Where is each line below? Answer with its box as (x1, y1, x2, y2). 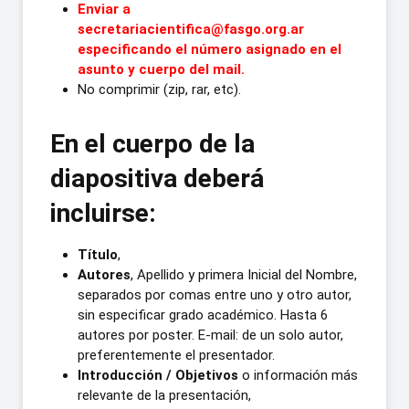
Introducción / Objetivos (78, 366, 238, 383)
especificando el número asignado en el (78, 40, 341, 58)
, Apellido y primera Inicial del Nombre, (131, 266, 357, 283)
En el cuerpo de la (50, 128, 255, 159)
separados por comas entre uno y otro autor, (78, 286, 351, 303)
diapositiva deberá (50, 163, 264, 194)
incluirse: (50, 197, 156, 228)
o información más (238, 366, 358, 383)
